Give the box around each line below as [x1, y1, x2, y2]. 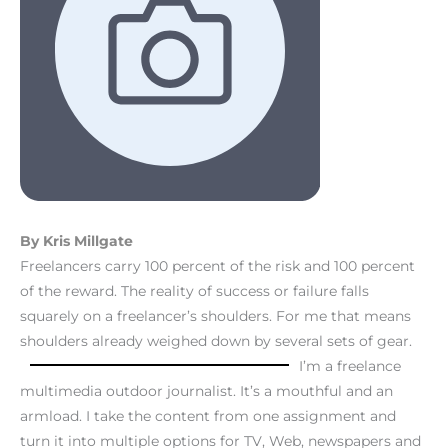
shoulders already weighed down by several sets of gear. [20, 332, 412, 349]
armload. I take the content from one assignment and [20, 407, 396, 424]
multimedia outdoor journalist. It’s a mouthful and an [20, 382, 393, 399]
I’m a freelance [299, 357, 401, 374]
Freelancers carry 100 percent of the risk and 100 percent [20, 257, 415, 274]
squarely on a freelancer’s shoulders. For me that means [20, 307, 411, 324]
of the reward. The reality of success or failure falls [20, 282, 369, 299]
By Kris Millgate [20, 232, 133, 249]
